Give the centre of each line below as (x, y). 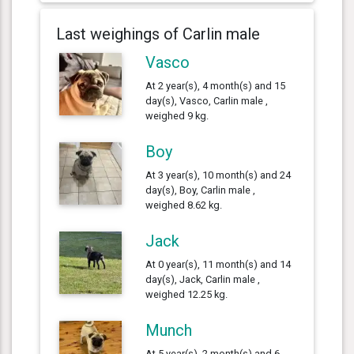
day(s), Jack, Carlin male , (203, 279)
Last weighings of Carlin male (158, 34)
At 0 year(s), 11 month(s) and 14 (218, 264)
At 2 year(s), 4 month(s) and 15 (216, 85)
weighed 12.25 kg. (187, 294)
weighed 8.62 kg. (184, 205)
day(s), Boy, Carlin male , (201, 190)
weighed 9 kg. (177, 115)
